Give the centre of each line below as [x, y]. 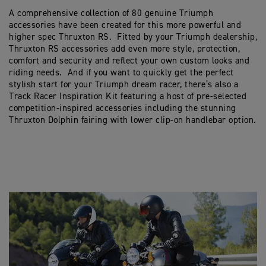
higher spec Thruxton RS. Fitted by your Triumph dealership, [133, 37]
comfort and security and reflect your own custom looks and [129, 61]
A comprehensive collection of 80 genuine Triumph [111, 14]
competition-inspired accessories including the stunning [123, 109]
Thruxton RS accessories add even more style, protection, [124, 49]
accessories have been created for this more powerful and [125, 26]
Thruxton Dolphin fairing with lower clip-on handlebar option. [133, 121]
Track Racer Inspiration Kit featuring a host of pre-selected [128, 97]
